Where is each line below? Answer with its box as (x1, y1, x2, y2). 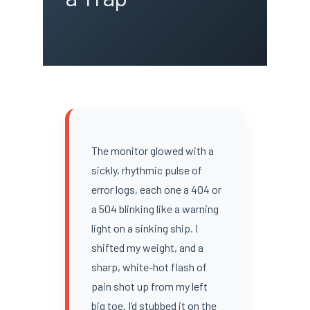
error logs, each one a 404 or (91, 182, 221, 196)
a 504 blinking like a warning (91, 201, 219, 215)
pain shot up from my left (91, 279, 208, 293)
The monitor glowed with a (91, 143, 214, 157)
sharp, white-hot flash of (91, 259, 207, 273)
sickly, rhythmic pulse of (91, 163, 202, 176)
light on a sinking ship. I (91, 221, 198, 235)
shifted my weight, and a (91, 240, 203, 254)
